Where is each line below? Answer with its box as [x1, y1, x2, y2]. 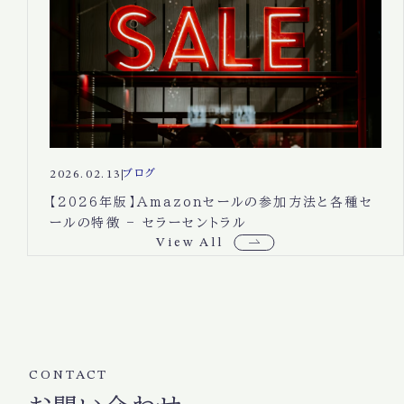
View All [156, 236, 224, 250]
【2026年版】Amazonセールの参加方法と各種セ [50, 196, 373, 209]
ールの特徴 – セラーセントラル [50, 216, 247, 230]
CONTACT [29, 368, 109, 381]
